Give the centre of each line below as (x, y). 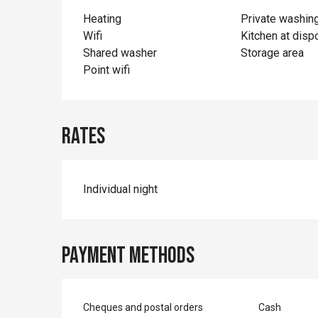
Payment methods (128, 256)
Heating (103, 18)
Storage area (272, 53)
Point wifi (107, 70)
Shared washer (120, 53)
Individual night (121, 189)
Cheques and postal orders (143, 307)
